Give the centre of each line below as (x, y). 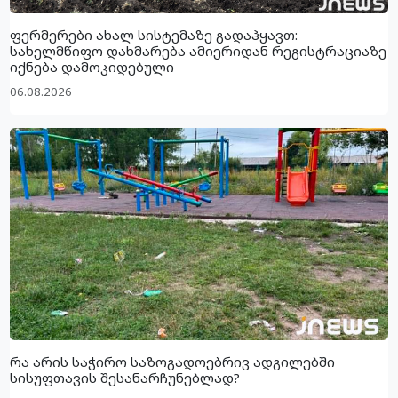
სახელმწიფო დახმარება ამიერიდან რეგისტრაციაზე (199, 51)
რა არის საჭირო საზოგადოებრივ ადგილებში (173, 362)
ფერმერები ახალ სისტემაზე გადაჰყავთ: (154, 35)
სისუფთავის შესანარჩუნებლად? (125, 378)
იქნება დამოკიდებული (92, 67)
